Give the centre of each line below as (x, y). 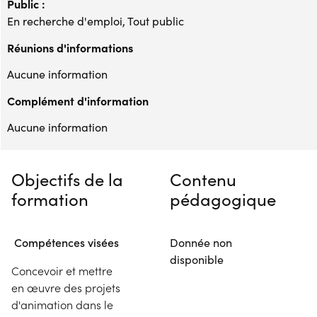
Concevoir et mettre (62, 270)
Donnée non (201, 242)
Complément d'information (78, 100)
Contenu (203, 179)
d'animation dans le (62, 304)
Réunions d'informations (70, 47)
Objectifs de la (67, 179)
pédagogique (223, 198)
